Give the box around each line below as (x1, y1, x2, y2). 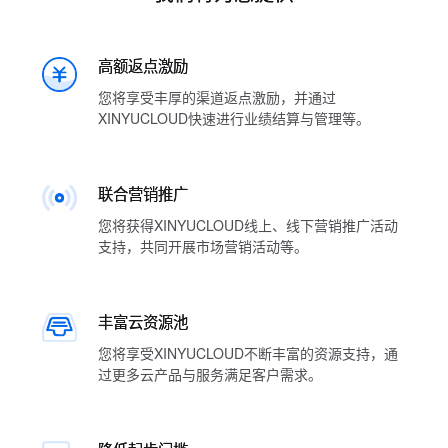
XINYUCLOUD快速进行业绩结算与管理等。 (98, 108, 370, 128)
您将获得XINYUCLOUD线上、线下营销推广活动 (98, 215, 398, 235)
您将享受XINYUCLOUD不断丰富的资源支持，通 (98, 343, 398, 363)
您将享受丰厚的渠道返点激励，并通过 (98, 87, 336, 107)
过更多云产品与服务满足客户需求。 (98, 364, 322, 384)
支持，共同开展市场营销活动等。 (98, 236, 308, 256)
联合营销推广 (98, 182, 188, 204)
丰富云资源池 (98, 310, 188, 332)
